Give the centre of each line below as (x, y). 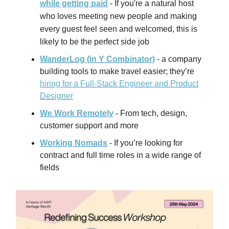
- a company (178, 59)
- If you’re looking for (145, 143)
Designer (56, 96)
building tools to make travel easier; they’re (117, 71)
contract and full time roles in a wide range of (120, 155)
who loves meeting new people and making (118, 16)
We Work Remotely (77, 113)
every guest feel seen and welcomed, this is (119, 29)
